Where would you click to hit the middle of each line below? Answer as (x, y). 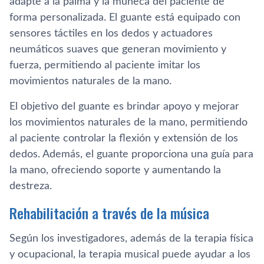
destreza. (31, 186)
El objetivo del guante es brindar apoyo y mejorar (124, 107)
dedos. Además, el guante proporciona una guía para (131, 154)
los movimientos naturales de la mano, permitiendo (128, 123)
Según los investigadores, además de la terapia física (131, 239)
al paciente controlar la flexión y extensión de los (124, 138)
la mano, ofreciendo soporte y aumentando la (115, 170)
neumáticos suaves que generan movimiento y (118, 49)
